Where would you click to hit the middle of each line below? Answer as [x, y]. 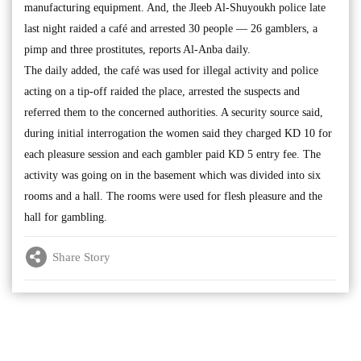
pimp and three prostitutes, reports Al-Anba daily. [137, 50]
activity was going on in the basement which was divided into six [172, 175]
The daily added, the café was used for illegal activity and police [171, 71]
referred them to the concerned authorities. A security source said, [174, 112]
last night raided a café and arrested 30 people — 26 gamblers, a [171, 29]
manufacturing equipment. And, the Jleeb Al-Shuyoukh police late [175, 8]
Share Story [81, 257]
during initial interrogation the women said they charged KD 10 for [178, 133]
